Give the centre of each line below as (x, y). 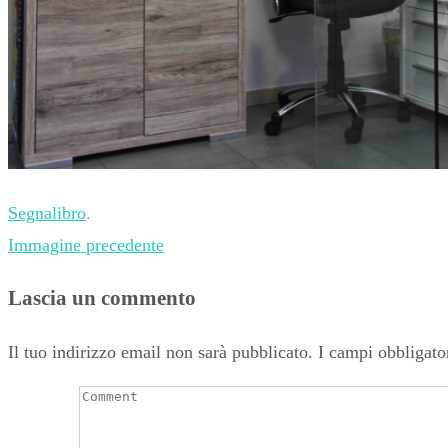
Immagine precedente (86, 244)
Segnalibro (47, 212)
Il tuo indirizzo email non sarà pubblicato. (160, 351)
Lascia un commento (102, 297)
